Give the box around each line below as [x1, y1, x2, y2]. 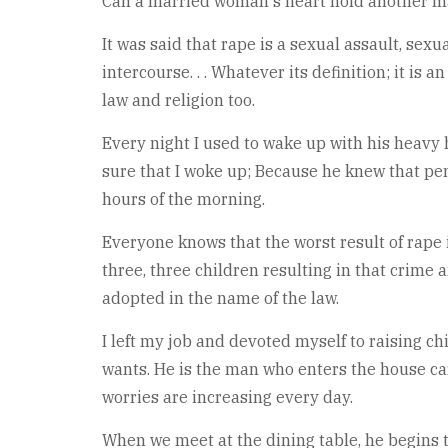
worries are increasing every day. [102, 387, 353, 407]
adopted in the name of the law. [102, 288, 339, 308]
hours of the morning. [102, 189, 265, 209]
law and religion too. [102, 90, 255, 110]
